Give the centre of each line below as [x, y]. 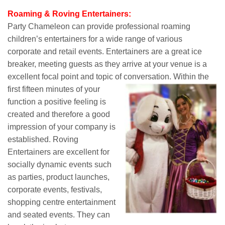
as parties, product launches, [59, 177]
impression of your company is [62, 127]
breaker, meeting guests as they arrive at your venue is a [107, 64]
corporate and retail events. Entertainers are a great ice [105, 51]
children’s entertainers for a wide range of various [95, 39]
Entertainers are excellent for [59, 152]
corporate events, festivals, [55, 190]
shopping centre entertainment [62, 202]
